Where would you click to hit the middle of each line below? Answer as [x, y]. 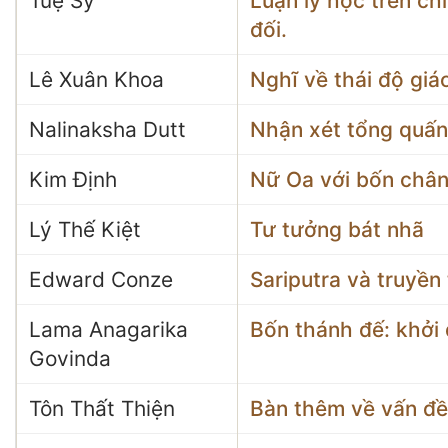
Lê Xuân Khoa [96, 79]
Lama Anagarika [108, 329]
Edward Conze [101, 279]
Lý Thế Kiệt [85, 229]
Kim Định [73, 179]
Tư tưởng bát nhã [337, 229]
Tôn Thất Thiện [102, 408]
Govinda [70, 358]
